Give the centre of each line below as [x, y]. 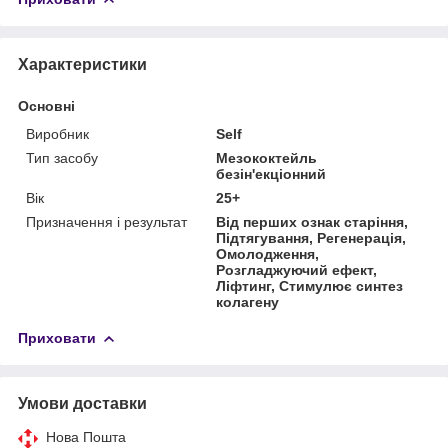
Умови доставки [82, 403]
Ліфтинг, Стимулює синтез [310, 285]
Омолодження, [268, 253]
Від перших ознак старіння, [312, 221]
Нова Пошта [86, 436]
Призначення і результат [106, 221]
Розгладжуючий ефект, [297, 269]
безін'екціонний [271, 173]
